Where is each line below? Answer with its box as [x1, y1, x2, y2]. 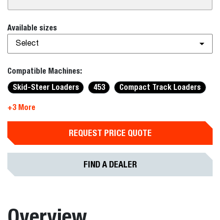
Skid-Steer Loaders [12, 82, 79, 92]
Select [16, 40, 39, 48]
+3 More [7, 103, 35, 112]
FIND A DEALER [83, 159, 137, 169]
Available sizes [7, 23, 57, 32]
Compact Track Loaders [119, 82, 201, 92]
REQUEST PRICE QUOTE [68, 128, 152, 138]
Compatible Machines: [7, 66, 82, 76]
